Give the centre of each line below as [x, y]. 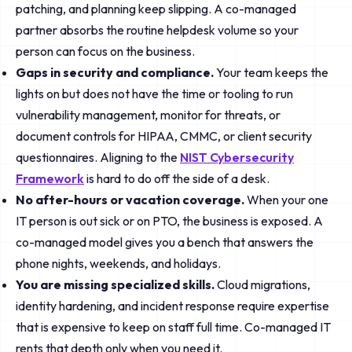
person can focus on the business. [105, 51]
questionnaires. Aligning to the [98, 157]
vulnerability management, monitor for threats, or [148, 115]
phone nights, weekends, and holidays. [118, 263]
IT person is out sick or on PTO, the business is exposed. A [169, 221]
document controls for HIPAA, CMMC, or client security [164, 136]
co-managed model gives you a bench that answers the [165, 242]
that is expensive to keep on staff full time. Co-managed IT [173, 327]
